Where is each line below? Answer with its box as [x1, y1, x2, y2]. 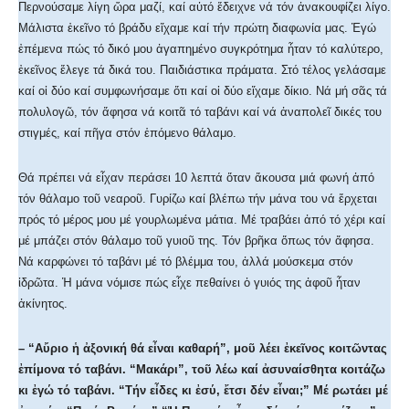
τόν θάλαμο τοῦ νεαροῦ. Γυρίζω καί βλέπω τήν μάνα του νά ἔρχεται [18, 192, 377, 206]
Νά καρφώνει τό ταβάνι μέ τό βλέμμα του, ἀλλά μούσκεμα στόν [18, 255, 353, 269]
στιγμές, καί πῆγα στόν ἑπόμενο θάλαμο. [18, 126, 236, 141]
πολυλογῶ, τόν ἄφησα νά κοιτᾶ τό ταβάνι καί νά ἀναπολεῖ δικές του [18, 105, 382, 120]
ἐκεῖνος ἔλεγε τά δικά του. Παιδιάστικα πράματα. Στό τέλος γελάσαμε [18, 63, 386, 78]
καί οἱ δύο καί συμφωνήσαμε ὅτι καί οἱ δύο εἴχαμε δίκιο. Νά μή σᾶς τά [18, 84, 387, 99]
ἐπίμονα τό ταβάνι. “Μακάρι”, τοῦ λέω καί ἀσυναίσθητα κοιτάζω [18, 362, 385, 377]
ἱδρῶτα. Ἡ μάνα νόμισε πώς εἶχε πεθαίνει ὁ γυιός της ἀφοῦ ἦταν [18, 276, 361, 290]
